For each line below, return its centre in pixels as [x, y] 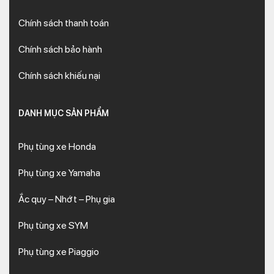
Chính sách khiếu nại [59, 76]
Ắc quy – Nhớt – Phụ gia [67, 199]
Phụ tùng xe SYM [53, 225]
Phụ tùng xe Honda [57, 146]
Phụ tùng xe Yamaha [59, 173]
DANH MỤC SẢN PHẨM [64, 113]
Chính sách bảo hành [60, 49]
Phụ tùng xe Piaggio [59, 252]
